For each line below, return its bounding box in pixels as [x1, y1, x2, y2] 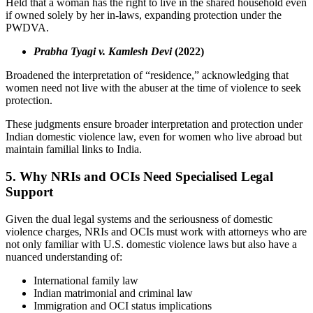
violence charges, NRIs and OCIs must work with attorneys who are [6, 225, 307, 238]
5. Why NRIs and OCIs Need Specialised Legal [6, 169, 273, 184]
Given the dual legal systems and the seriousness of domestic [6, 212, 272, 225]
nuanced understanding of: [6, 250, 122, 263]
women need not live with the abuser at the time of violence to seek [6, 82, 301, 94]
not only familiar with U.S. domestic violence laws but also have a [6, 238, 297, 250]
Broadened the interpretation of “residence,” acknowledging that [6, 69, 289, 82]
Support [6, 184, 53, 200]
